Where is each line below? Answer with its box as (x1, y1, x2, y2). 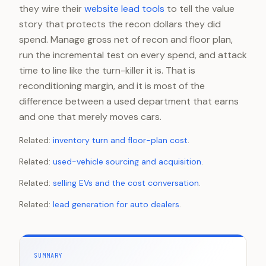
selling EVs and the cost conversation (53, 178, 199, 188)
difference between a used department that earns (19, 95, 239, 107)
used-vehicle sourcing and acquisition (53, 156, 201, 167)
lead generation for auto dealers (53, 199, 179, 210)
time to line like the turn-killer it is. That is (19, 64, 195, 77)
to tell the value (164, 2, 235, 15)
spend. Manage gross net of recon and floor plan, (19, 33, 233, 46)
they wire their (19, 2, 84, 15)
